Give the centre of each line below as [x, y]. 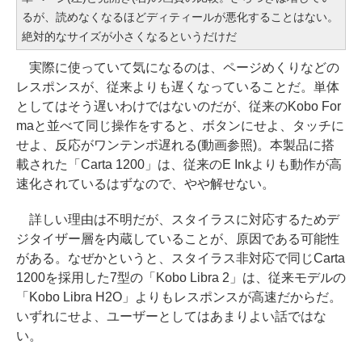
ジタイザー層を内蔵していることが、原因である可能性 [178, 239]
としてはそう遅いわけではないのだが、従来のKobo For [179, 107]
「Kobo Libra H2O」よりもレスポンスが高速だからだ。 [179, 297]
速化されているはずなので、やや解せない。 [145, 184]
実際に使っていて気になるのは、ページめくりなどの [178, 68]
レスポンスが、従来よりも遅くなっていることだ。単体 [178, 87]
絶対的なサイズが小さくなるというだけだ [129, 37]
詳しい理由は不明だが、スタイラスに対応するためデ [178, 220]
